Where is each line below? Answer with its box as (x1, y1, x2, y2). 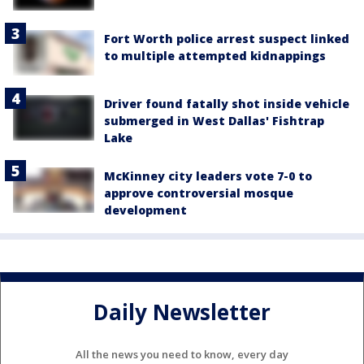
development (104, 201, 187, 218)
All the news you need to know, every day (76, 346, 288, 362)
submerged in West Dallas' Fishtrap (104, 112, 324, 128)
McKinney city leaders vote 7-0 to (104, 167, 312, 184)
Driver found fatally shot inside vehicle (104, 95, 349, 111)
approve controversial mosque (104, 184, 293, 201)
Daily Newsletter (93, 297, 271, 327)
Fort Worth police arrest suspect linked (104, 30, 349, 46)
